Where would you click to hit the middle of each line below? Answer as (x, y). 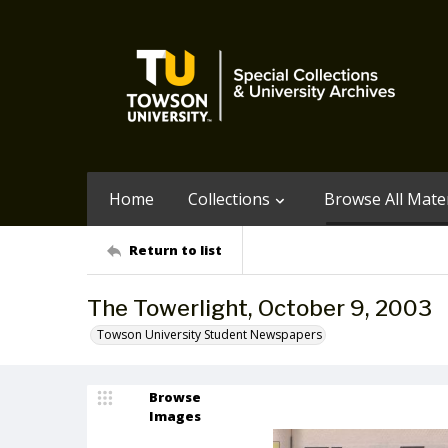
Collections (229, 199)
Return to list (175, 249)
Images (175, 416)
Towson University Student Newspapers (209, 334)
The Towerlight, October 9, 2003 (259, 308)
